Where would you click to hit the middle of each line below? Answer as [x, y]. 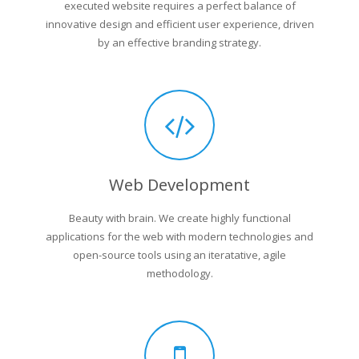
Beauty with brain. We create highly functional [179, 218]
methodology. [179, 273]
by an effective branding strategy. [179, 42]
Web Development [179, 185]
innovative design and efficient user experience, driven [179, 24]
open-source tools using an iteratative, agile [179, 255]
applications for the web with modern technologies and [179, 236]
